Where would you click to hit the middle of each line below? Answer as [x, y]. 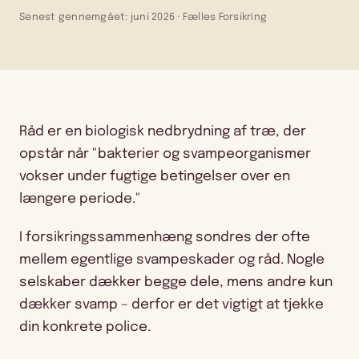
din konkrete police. [85, 328]
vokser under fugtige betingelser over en [155, 177]
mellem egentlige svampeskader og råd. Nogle [172, 260]
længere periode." [80, 199]
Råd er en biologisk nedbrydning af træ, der [163, 132]
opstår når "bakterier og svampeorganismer [165, 154]
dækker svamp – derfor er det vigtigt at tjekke [171, 305]
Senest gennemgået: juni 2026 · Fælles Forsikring [143, 17]
